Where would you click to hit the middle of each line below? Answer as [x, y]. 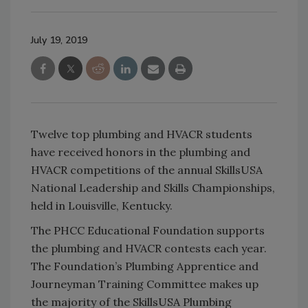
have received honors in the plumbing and [141, 152]
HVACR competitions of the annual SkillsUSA [147, 169]
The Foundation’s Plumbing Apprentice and [145, 266]
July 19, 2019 [59, 40]
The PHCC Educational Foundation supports [148, 230]
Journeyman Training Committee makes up [145, 284]
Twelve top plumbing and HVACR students [142, 134]
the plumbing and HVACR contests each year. [149, 248]
